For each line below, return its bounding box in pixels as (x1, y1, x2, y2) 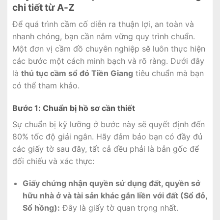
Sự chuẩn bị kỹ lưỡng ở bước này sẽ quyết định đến (12, 119, 205, 129)
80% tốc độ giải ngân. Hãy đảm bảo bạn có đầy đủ (12, 131, 202, 141)
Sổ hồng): (22, 203, 60, 213)
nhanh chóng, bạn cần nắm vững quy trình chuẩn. (12, 31, 195, 41)
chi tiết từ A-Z (12, 1, 75, 14)
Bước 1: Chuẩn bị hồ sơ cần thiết (12, 103, 135, 113)
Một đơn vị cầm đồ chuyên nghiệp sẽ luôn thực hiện (12, 43, 205, 54)
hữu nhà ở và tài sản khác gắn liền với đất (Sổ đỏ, (22, 191, 207, 201)
